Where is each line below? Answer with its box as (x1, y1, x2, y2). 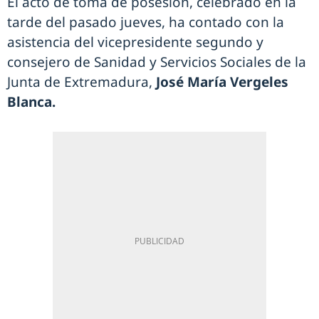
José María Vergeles (156, 72, 288, 91)
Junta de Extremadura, (7, 72, 156, 91)
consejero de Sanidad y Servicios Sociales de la (7, 52, 306, 71)
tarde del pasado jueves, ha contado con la (7, 12, 284, 31)
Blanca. (7, 92, 56, 111)
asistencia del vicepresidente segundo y (7, 32, 263, 51)
